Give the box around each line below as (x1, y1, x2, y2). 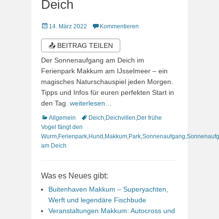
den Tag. (41, 99, 70, 107)
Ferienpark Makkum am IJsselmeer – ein (41, 66, 168, 75)
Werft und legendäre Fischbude (48, 196, 146, 204)
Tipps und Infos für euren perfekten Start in (41, 88, 174, 96)
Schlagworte (80, 113, 113, 121)
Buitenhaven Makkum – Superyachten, (48, 185, 168, 193)
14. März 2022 (49, 22, 87, 30)
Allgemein (49, 114, 76, 121)
